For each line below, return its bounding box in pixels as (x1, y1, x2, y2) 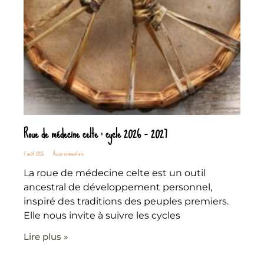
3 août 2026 (24, 147, 45, 160)
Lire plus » (24, 230, 68, 242)
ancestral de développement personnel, (24, 181, 212, 193)
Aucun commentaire (51, 147, 84, 160)
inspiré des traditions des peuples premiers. (24, 195, 229, 207)
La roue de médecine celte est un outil (24, 167, 206, 179)
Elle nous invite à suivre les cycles (24, 209, 180, 221)
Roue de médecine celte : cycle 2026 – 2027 (24, 121, 167, 146)
